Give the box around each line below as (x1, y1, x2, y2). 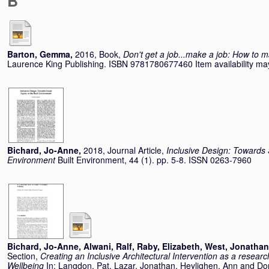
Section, (7, 250, 40, 262)
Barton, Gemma (7, 48, 70, 60)
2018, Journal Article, (83, 144, 166, 156)
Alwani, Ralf (83, 240, 132, 252)
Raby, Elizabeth (137, 240, 200, 252)
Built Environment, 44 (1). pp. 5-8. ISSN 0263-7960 (58, 154, 252, 166)
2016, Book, (75, 48, 123, 60)
